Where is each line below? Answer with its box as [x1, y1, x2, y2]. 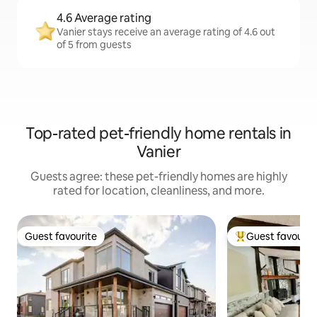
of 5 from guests [57, 38, 132, 51]
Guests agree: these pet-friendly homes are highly [30, 169, 287, 184]
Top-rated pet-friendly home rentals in [25, 123, 292, 144]
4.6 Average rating [57, 11, 151, 25]
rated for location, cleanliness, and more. [52, 183, 265, 198]
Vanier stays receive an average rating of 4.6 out [57, 25, 275, 38]
